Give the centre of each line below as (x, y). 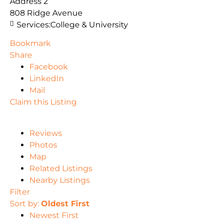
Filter (20, 192)
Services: (33, 25)
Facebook (49, 67)
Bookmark (30, 44)
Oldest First (65, 204)
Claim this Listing (43, 102)
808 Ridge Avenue (46, 13)
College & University (89, 25)
